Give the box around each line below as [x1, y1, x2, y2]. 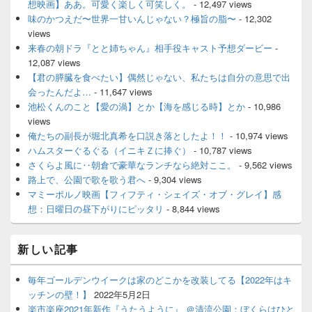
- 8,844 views [164, 202, 220, 216]
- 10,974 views [227, 129, 288, 143]
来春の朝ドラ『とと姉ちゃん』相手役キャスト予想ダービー [28, 41, 272, 55]
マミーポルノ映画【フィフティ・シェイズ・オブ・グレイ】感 [28, 187, 281, 201]
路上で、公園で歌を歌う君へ [28, 173, 146, 187]
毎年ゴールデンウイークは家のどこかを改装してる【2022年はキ [28, 273, 292, 287]
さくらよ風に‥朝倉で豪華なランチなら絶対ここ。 [28, 158, 236, 172]
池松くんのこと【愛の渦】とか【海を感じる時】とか [28, 100, 245, 114]
